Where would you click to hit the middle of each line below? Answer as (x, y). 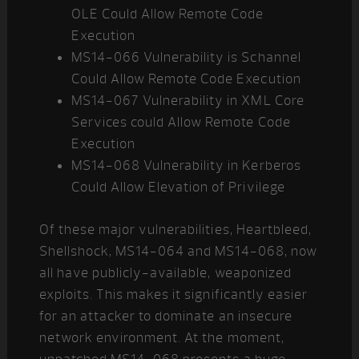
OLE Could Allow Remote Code (167, 14)
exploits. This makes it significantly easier (173, 294)
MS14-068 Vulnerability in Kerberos (186, 165)
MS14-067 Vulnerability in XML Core (188, 101)
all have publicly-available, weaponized (165, 273)
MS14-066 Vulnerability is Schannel (186, 57)
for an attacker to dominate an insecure (165, 316)
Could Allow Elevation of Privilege (178, 187)
